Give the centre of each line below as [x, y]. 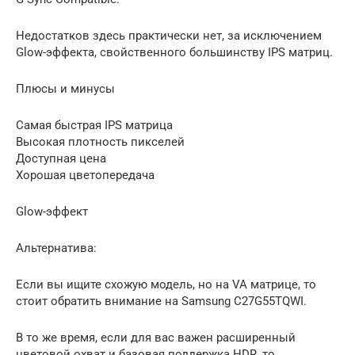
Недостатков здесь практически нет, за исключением [169, 36]
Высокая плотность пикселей [100, 142]
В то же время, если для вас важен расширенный [156, 338]
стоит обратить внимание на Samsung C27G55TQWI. [161, 301]
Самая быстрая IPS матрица [94, 125]
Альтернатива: [56, 248]
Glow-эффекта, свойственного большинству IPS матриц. [174, 52]
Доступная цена [61, 158]
